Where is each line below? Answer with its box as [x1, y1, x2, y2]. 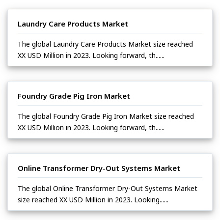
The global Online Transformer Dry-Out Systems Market [18, 183, 197, 193]
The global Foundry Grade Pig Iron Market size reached [18, 111, 194, 121]
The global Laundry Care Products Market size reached [18, 39, 193, 49]
